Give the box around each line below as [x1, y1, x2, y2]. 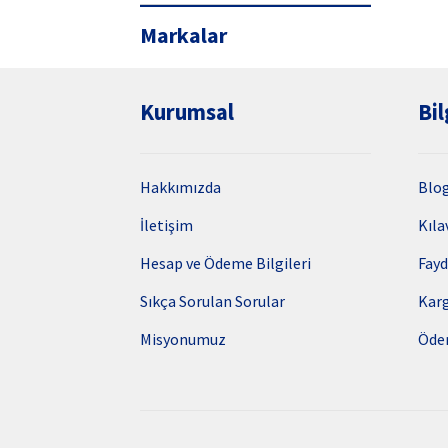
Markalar [140, 21, 228, 50]
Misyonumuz [140, 329, 227, 350]
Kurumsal [140, 98, 235, 127]
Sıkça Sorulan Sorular [140, 291, 286, 312]
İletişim [140, 215, 194, 236]
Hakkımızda [140, 177, 222, 198]
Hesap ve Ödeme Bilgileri [140, 253, 312, 274]
